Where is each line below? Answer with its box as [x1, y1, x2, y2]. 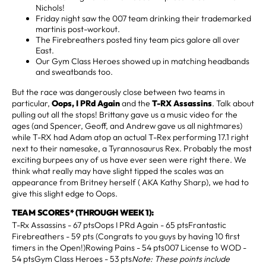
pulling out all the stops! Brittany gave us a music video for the [12, 109, 237, 120]
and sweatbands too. [36, 66, 113, 77]
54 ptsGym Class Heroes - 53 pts [12, 253, 132, 264]
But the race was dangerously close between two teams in [12, 86, 225, 97]
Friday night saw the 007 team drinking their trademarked [36, 12, 251, 24]
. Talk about [212, 97, 254, 109]
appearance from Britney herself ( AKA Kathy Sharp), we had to [12, 176, 249, 188]
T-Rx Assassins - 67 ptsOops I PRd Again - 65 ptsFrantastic [12, 219, 226, 230]
